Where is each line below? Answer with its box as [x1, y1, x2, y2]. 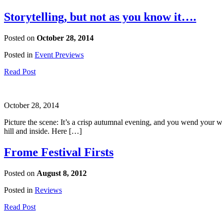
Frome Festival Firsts [4, 145, 113, 159]
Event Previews [35, 50, 84, 59]
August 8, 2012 [37, 168, 87, 177]
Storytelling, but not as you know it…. [4, 10, 196, 23]
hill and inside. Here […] [4, 126, 82, 135]
